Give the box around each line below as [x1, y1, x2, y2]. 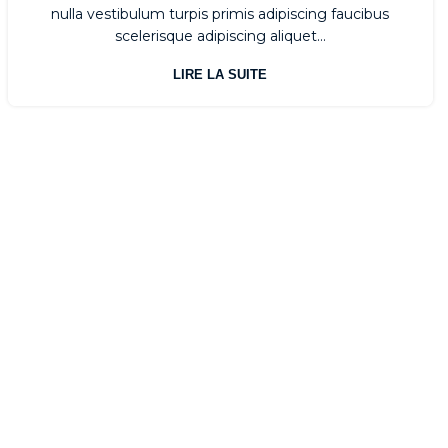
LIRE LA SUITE [173, 67, 268, 83]
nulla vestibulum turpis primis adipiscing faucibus [51, 5, 390, 24]
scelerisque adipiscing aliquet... [114, 27, 326, 46]
